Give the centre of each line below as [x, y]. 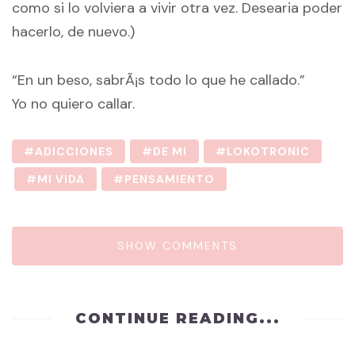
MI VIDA [61, 179]
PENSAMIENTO [170, 179]
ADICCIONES [74, 152]
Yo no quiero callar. [73, 103]
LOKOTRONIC [268, 152]
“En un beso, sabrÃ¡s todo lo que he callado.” [158, 80]
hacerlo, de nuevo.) [73, 31]
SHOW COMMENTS [177, 246]
